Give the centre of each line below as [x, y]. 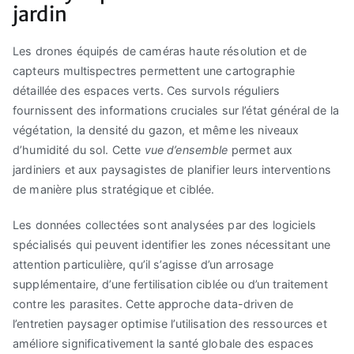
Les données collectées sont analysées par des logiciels [164, 225]
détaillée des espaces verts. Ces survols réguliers [147, 91]
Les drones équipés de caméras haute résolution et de [160, 51]
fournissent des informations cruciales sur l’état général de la [176, 111]
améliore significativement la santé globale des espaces [163, 344]
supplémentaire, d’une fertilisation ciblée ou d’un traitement [170, 284]
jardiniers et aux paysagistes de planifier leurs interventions [172, 170]
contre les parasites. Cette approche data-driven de [153, 304]
